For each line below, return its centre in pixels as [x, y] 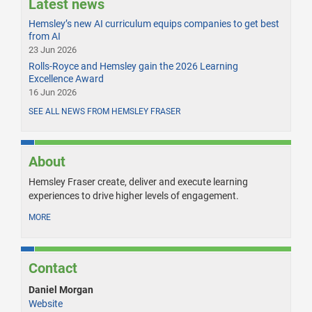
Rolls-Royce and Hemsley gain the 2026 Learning [133, 67]
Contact [53, 268]
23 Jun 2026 [53, 50]
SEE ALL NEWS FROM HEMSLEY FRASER [104, 112]
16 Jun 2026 [53, 93]
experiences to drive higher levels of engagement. [134, 196]
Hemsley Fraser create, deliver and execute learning [138, 182]
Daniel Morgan [61, 290]
